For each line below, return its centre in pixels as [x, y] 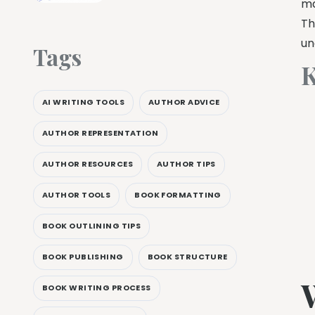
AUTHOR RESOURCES [88, 164]
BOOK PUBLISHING [83, 257]
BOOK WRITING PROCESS [97, 288]
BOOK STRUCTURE [187, 257]
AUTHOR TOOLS [77, 195]
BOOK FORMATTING [178, 195]
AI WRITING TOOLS [84, 102]
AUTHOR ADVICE [184, 102]
